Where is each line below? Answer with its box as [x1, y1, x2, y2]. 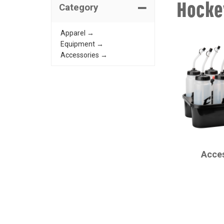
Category [59, 2, 98, 13]
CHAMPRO [178, 135, 212, 143]
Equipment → [60, 40, 103, 48]
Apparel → [60, 29, 94, 37]
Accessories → [60, 51, 107, 59]
